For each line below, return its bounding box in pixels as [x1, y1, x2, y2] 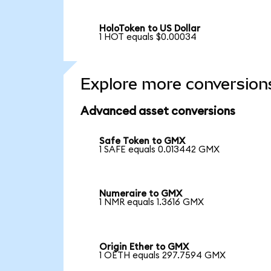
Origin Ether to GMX [99, 243, 189, 252]
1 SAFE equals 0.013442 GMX [99, 145, 220, 154]
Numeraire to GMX [99, 189, 183, 199]
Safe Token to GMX [99, 136, 186, 146]
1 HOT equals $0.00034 [99, 33, 197, 42]
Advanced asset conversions [80, 106, 235, 118]
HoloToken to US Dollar [99, 24, 201, 34]
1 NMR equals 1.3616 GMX [99, 198, 204, 207]
